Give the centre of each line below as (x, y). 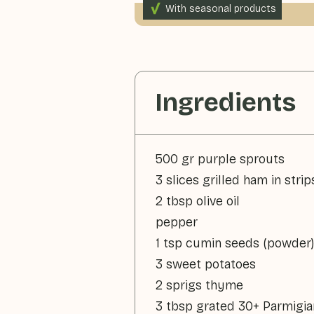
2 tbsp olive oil (198, 201)
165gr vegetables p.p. (207, 14)
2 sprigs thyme (199, 285)
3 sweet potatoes (206, 264)
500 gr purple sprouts (220, 159)
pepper (177, 222)
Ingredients (225, 103)
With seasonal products (221, 8)
